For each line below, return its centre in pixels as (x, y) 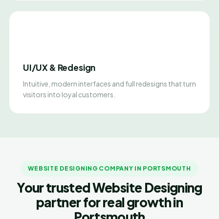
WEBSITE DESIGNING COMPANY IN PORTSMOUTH (109, 168)
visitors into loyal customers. (69, 94)
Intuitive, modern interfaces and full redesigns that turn (109, 84)
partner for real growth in (109, 202)
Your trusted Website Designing (109, 187)
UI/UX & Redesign (59, 67)
